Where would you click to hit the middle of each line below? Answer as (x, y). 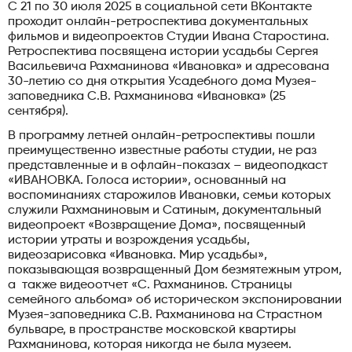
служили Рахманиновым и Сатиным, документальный (165, 211)
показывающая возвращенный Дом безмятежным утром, (175, 271)
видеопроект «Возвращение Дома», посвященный (157, 226)
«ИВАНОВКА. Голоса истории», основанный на (147, 181)
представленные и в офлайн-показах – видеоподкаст (168, 166)
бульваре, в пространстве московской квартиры (152, 330)
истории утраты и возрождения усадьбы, (129, 241)
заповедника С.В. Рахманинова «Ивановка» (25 (147, 97)
